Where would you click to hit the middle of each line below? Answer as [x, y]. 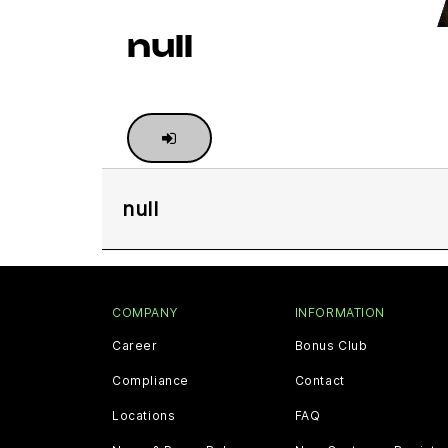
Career [135, 345]
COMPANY [145, 312]
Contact [319, 380]
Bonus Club [331, 345]
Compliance [150, 380]
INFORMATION [340, 312]
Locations [144, 415]
